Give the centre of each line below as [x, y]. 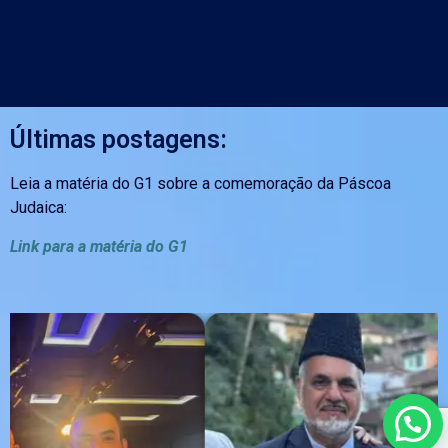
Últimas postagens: [118, 140]
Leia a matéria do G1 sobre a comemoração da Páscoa [200, 184]
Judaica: [38, 208]
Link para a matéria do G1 [99, 246]
